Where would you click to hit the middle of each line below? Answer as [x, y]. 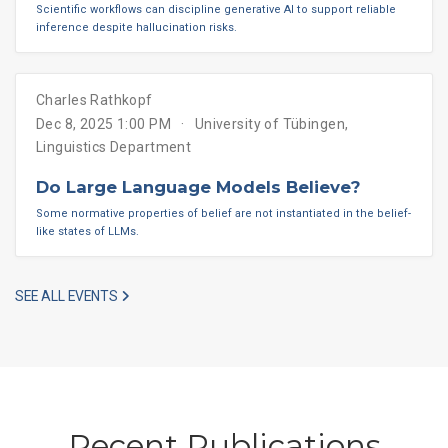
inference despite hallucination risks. [136, 28]
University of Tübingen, [271, 124]
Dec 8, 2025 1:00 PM [103, 124]
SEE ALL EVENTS [68, 295]
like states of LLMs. [87, 231]
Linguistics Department [114, 147]
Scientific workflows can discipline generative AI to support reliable [216, 10]
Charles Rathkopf [94, 100]
